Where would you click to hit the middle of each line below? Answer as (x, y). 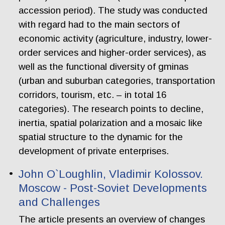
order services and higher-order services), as (113, 52)
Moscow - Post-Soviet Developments (113, 188)
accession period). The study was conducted (113, 10)
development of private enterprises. (94, 151)
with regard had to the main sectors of (99, 24)
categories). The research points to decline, (111, 108)
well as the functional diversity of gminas (104, 66)
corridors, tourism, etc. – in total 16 (93, 94)
